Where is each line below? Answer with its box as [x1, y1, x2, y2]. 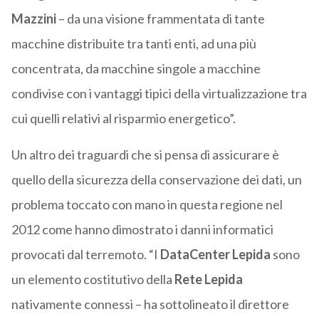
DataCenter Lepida [159, 246, 273, 263]
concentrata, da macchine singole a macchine [11, 61, 261, 77]
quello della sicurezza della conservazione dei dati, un [11, 172, 302, 188]
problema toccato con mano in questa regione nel [11, 197, 283, 213]
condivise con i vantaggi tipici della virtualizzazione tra [11, 85, 307, 102]
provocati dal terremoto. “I [11, 246, 160, 263]
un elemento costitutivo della [11, 271, 174, 288]
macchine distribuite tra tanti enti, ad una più [11, 36, 256, 52]
